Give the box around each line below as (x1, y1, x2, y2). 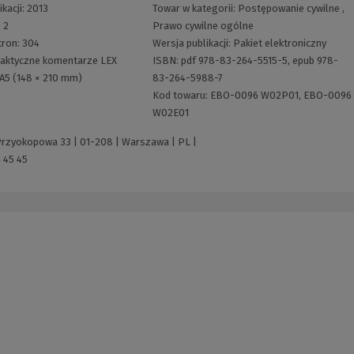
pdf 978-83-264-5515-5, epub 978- (180, 54, 338, 66)
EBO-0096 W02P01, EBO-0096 (209, 88, 352, 101)
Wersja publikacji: (152, 36, 233, 49)
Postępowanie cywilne (237, 2, 340, 14)
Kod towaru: (152, 88, 210, 101)
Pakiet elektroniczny (232, 36, 326, 49)
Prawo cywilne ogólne (152, 19, 254, 32)
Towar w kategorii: (152, 2, 238, 14)
